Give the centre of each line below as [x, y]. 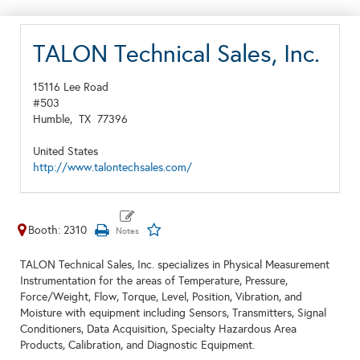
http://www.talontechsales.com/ [112, 168]
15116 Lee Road [71, 87]
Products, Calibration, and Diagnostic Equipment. [137, 345]
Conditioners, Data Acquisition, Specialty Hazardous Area [158, 329]
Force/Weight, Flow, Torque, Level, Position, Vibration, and [161, 297]
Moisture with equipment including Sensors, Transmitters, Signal [173, 313]
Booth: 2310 [57, 230]
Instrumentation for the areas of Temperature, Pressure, [154, 281]
